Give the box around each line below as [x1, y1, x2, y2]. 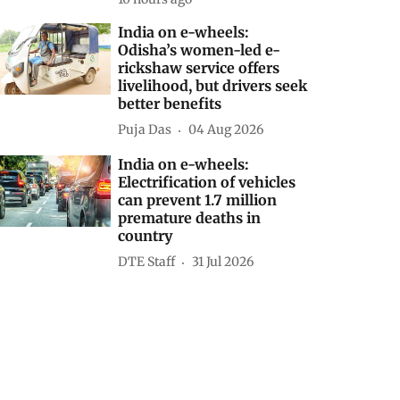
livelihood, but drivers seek [118, 76, 308, 95]
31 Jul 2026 [192, 254, 254, 271]
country [118, 226, 173, 245]
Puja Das [118, 121, 172, 138]
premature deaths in [118, 208, 262, 227]
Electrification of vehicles [118, 172, 296, 191]
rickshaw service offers [118, 58, 280, 77]
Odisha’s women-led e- [118, 40, 281, 59]
